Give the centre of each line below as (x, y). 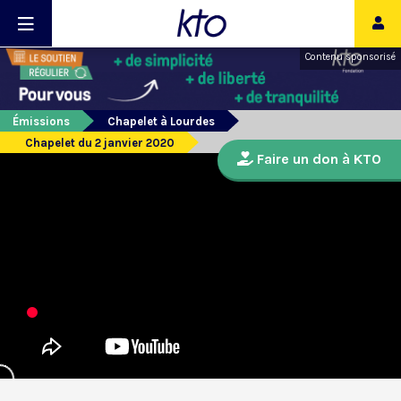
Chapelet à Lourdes (161, 122)
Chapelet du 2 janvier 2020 (100, 143)
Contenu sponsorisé (350, 57)
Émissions (41, 122)
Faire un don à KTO (317, 159)
